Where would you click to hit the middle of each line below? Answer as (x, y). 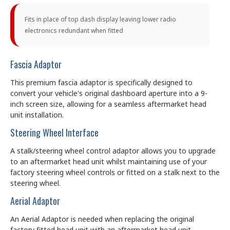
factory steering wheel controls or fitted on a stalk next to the (115, 172)
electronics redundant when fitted (74, 30)
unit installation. (37, 114)
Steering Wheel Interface (54, 132)
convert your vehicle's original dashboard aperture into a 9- (109, 93)
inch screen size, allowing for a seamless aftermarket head (108, 104)
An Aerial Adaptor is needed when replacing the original (102, 219)
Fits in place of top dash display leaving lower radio (100, 19)
